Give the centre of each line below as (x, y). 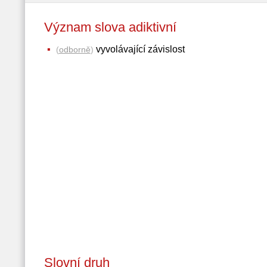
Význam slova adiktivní (119, 27)
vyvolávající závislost (139, 49)
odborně (74, 49)
